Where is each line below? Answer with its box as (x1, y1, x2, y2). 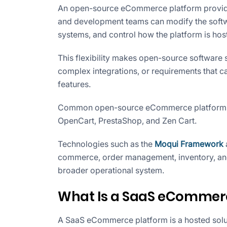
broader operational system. (58, 165, 164, 176)
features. (58, 79, 91, 90)
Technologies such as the (58, 139, 155, 149)
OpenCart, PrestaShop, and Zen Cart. (58, 116, 197, 126)
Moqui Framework (155, 139, 223, 149)
